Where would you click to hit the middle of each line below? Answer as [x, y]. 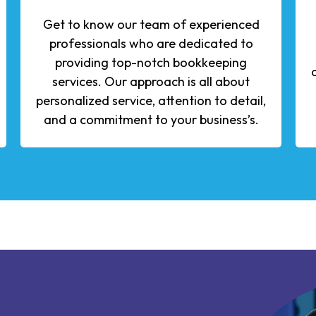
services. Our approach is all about [151, 81]
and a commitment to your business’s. [151, 119]
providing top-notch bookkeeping [151, 62]
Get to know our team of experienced [151, 24]
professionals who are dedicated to [151, 43]
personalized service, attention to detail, [151, 100]
